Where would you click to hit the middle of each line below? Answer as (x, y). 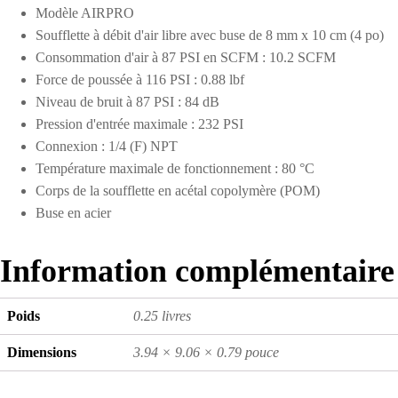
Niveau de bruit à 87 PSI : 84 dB (127, 101)
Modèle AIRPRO (85, 12)
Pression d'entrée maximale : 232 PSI (139, 123)
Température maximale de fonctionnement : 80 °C (175, 168)
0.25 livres (162, 315)
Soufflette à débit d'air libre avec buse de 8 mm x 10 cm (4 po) (210, 35)
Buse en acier (73, 212)
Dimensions (42, 352)
